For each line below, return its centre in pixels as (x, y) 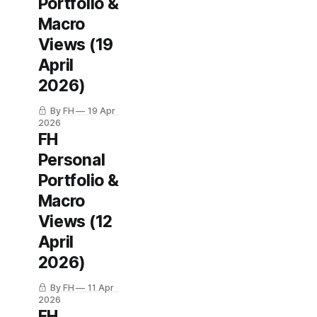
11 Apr (101, 288)
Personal (71, 160)
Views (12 (75, 221)
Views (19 (75, 45)
